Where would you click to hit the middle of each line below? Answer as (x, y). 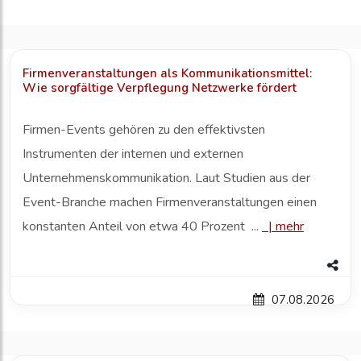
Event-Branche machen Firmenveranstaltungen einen (170, 203)
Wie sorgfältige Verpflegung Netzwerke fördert (160, 88)
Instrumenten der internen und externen (133, 154)
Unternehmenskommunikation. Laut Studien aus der (166, 178)
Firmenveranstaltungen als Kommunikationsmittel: (167, 74)
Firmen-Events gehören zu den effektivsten (144, 130)
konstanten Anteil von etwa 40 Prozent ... (142, 227)
